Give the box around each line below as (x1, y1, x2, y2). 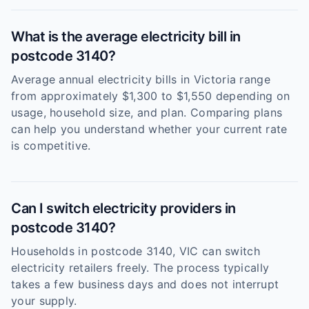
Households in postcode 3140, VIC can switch (11, 244, 260, 258)
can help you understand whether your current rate (11, 122, 288, 136)
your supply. (11, 294, 77, 308)
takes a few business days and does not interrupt (11, 277, 279, 291)
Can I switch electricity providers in (11, 200, 236, 217)
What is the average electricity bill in (11, 28, 241, 45)
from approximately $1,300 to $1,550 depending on (11, 89, 290, 103)
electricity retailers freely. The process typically (11, 261, 270, 275)
